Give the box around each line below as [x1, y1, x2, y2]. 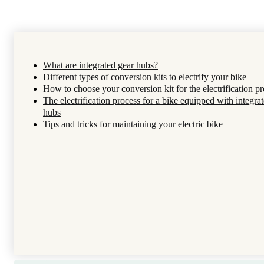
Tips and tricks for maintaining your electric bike [43, 118, 223, 130]
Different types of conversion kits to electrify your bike [43, 71, 246, 82]
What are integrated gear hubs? [43, 60, 158, 71]
